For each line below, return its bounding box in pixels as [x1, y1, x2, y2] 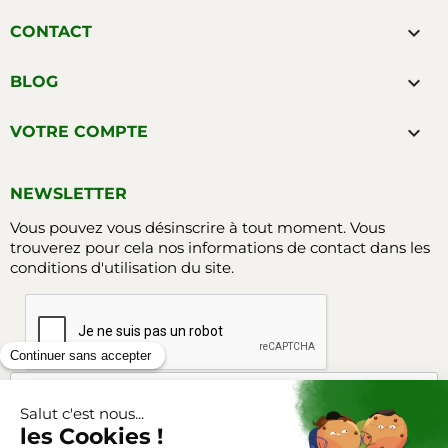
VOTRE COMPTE [10, 121, 148, 141]
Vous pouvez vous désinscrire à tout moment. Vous [10, 217, 385, 237]
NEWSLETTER [10, 183, 127, 203]
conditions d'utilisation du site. [10, 257, 234, 277]
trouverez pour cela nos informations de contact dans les [10, 237, 430, 257]
